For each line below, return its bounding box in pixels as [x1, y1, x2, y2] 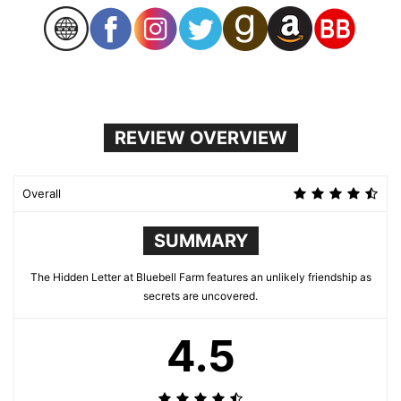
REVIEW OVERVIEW [114, 126, 287, 149]
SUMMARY [153, 229, 248, 252]
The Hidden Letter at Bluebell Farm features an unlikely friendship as [30, 269, 371, 284]
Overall [22, 185, 61, 200]
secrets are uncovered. [143, 288, 258, 303]
